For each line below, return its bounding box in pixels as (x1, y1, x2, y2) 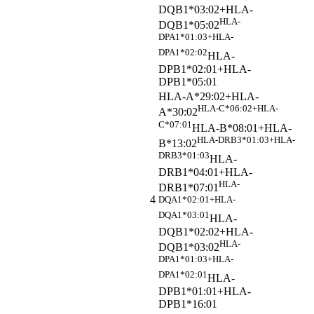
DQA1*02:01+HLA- (158, 194, 235, 205)
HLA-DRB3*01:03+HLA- (197, 135, 295, 146)
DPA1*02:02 (158, 47, 207, 58)
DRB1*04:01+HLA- (158, 165, 252, 178)
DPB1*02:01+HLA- (158, 62, 251, 75)
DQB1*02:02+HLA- (158, 225, 253, 238)
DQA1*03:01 (158, 210, 210, 221)
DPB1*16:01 (158, 297, 217, 310)
